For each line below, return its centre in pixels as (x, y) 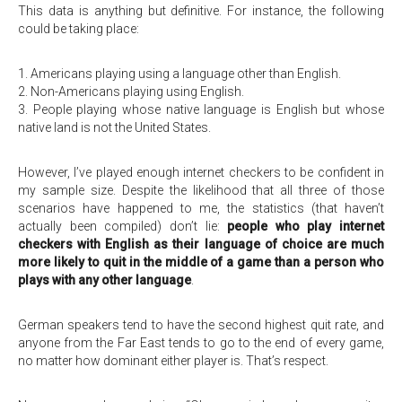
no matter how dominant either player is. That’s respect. (173, 361)
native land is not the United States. (114, 127)
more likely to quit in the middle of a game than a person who (201, 262)
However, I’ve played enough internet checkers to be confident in (201, 172)
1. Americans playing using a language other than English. (179, 74)
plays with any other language (105, 280)
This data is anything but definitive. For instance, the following (201, 11)
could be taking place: (79, 29)
